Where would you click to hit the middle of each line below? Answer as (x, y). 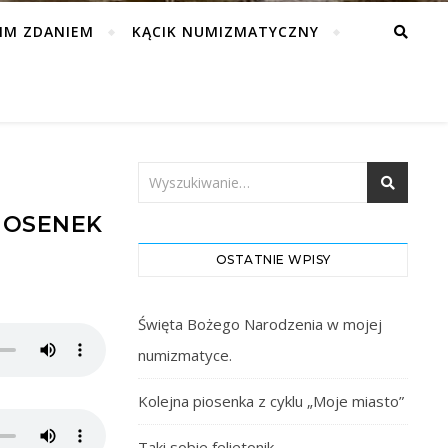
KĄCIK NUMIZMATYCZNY (225, 31)
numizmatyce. (185, 355)
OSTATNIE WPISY (273, 259)
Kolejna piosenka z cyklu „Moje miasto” (271, 401)
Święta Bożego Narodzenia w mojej (260, 324)
